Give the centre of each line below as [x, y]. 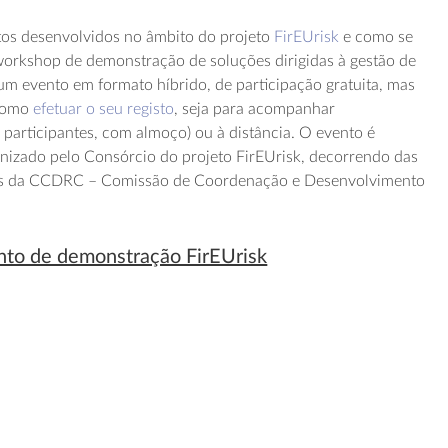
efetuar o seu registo [104, 109]
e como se [376, 37]
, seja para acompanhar [255, 109]
